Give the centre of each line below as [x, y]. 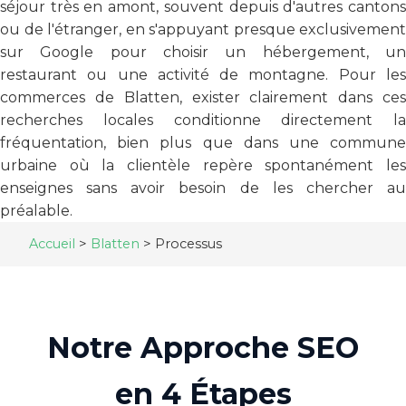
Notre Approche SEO [203, 347]
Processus [188, 243]
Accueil [52, 243]
